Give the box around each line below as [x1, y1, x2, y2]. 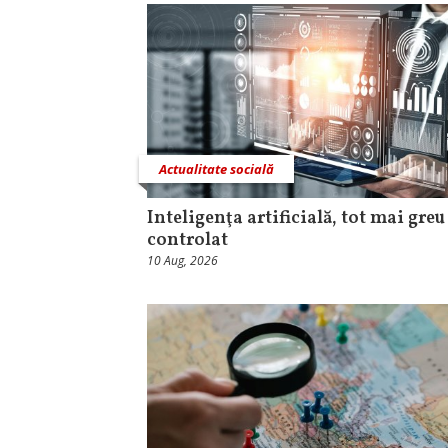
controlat [147, 228, 228, 254]
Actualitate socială [159, 160, 274, 179]
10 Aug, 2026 [147, 252, 218, 270]
